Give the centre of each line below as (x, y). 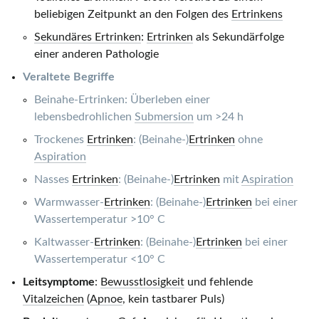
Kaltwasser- (64, 242)
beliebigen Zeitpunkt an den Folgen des (133, 15)
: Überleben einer (167, 100)
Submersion (164, 117)
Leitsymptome (59, 282)
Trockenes (61, 140)
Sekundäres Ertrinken (88, 37)
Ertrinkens (257, 15)
